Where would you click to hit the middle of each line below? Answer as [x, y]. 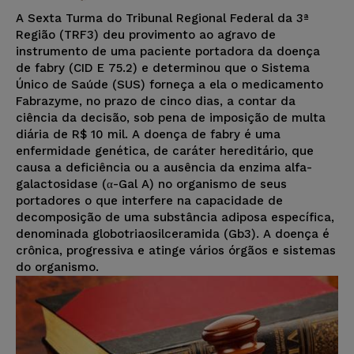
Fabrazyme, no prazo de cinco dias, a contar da [156, 102]
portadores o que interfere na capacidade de [149, 201]
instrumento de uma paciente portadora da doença [168, 52]
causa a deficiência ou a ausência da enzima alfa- [164, 168]
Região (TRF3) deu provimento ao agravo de [146, 35]
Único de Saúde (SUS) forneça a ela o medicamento [169, 85]
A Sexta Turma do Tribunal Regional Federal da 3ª [162, 19]
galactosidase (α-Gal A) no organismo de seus [151, 185]
